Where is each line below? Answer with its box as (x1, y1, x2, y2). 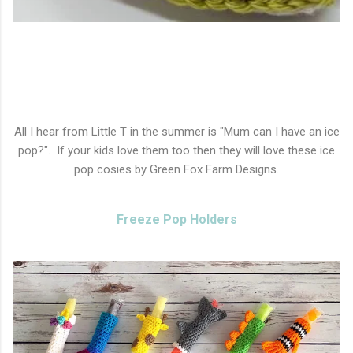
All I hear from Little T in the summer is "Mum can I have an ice (13, 124, 340, 139)
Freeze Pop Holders (116, 212, 237, 227)
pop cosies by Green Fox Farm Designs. (74, 162, 279, 176)
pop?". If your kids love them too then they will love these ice (18, 143, 335, 158)
